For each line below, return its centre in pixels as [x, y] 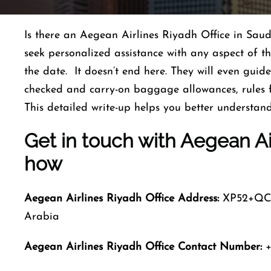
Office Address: [182, 199]
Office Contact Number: [204, 247]
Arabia [42, 217]
